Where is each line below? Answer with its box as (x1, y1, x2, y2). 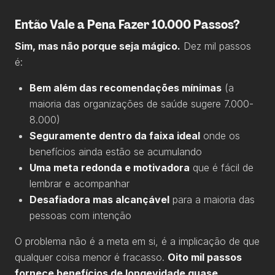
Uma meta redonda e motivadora (29, 161, 190, 174)
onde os (200, 130, 240, 142)
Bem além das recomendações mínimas (29, 82, 222, 94)
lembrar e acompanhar (29, 177, 130, 190)
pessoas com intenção (29, 209, 131, 222)
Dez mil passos (180, 40, 251, 52)
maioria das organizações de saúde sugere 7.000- (29, 98, 254, 110)
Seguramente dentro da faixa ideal (29, 130, 200, 142)
